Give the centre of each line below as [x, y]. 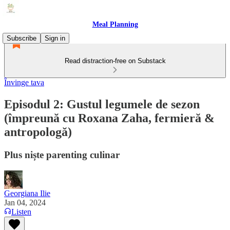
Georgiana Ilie [27, 193]
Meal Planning [115, 24]
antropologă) [38, 132]
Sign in [55, 38]
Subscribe [22, 38]
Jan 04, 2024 [25, 202]
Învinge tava [24, 82]
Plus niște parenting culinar [62, 155]
